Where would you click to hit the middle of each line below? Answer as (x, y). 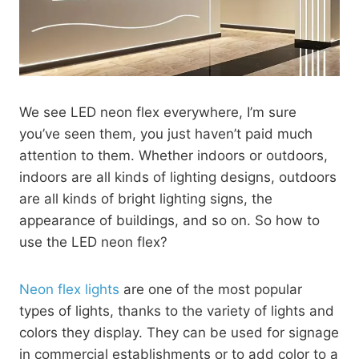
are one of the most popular (211, 289)
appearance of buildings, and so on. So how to (169, 220)
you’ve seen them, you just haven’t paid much (166, 134)
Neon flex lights (69, 289)
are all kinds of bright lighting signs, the (146, 199)
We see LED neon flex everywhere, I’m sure (158, 112)
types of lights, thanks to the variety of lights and (177, 311)
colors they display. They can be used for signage (179, 333)
